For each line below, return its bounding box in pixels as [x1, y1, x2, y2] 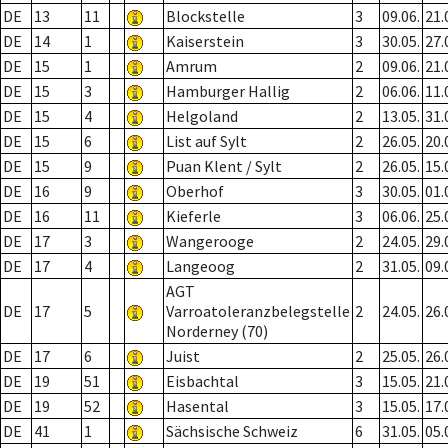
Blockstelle [166, 6, 245, 27]
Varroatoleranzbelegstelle [166, 301, 350, 322]
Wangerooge [166, 231, 254, 252]
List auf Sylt [166, 131, 247, 152]
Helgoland [166, 106, 238, 127]
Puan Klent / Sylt [166, 156, 282, 177]
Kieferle [166, 206, 221, 227]
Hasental [166, 396, 229, 417]
